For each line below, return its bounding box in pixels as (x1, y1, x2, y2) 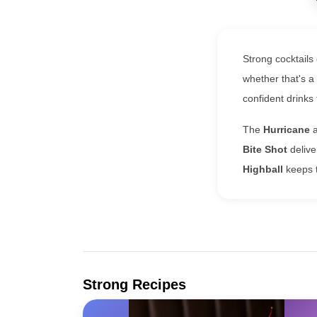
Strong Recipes (83, 277, 186, 293)
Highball (243, 163, 283, 175)
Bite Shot (243, 144, 287, 156)
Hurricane (263, 124, 310, 136)
